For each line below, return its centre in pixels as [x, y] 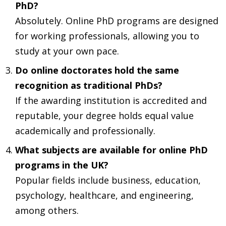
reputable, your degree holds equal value [104, 115]
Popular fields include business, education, [108, 180]
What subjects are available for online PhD [111, 150]
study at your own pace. [67, 51]
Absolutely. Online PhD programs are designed [117, 20]
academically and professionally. [85, 130]
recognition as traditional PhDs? [89, 85]
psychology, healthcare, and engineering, [104, 195]
